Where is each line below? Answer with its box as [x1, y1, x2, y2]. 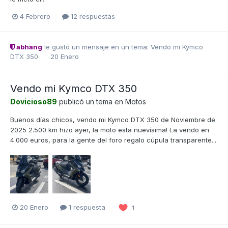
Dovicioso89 [10, 97, 57, 106]
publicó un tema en [57, 97, 125, 106]
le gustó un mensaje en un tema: [42, 43, 151, 51]
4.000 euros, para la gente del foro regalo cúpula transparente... [10, 136, 216, 145]
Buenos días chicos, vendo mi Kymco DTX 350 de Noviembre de [10, 116, 215, 124]
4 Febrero [20, 12, 50, 21]
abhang [15, 43, 42, 51]
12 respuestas [69, 12, 115, 21]
